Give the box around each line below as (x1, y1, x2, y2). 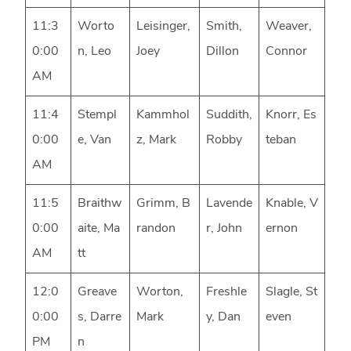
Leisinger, (136, 20, 191, 34)
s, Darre (78, 311, 122, 324)
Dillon (206, 45, 240, 59)
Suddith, (206, 109, 253, 122)
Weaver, (266, 20, 313, 34)
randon (136, 223, 176, 236)
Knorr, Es (266, 109, 317, 122)
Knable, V (266, 197, 319, 211)
